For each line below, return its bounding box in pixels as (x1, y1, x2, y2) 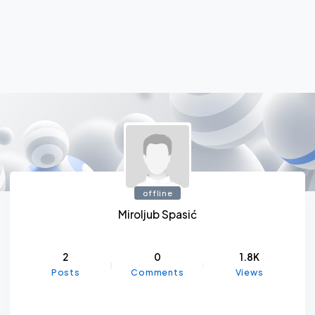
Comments (131, 266, 184, 278)
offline (142, 188, 173, 198)
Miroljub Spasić (118, 207, 197, 221)
